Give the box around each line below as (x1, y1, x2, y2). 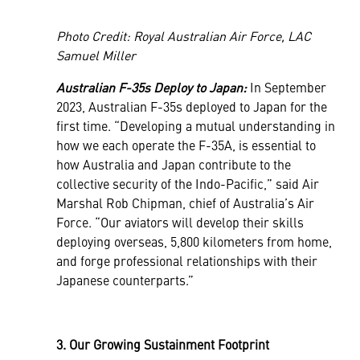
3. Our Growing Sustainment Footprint (56, 334, 269, 353)
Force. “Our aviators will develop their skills (56, 212, 304, 231)
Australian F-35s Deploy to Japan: (56, 77, 247, 96)
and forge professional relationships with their (56, 251, 317, 269)
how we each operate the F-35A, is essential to (56, 135, 316, 153)
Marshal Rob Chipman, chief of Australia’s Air (56, 193, 314, 211)
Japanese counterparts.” (56, 270, 197, 288)
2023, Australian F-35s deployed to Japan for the (56, 96, 327, 115)
